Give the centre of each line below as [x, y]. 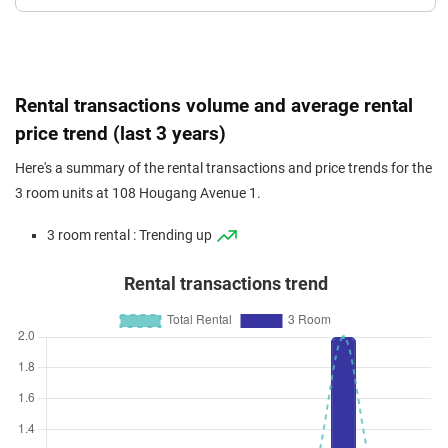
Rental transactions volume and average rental [214, 105]
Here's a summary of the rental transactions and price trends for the [223, 168]
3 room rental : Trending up [131, 235]
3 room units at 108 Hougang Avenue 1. [138, 193]
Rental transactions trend [225, 284]
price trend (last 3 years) [120, 133]
